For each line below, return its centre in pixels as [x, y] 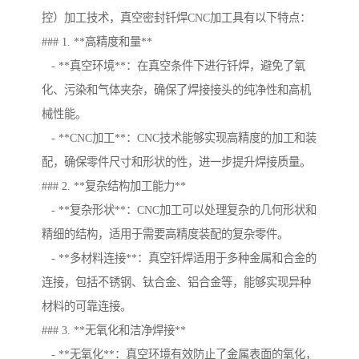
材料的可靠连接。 [87, 307]
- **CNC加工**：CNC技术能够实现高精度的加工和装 [179, 138]
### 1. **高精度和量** [97, 42]
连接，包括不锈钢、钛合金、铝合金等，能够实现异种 [176, 282]
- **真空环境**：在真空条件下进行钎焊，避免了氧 [173, 66]
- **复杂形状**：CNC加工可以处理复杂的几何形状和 [179, 210]
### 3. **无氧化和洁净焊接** [114, 331]
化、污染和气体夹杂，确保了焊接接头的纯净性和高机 [176, 90]
